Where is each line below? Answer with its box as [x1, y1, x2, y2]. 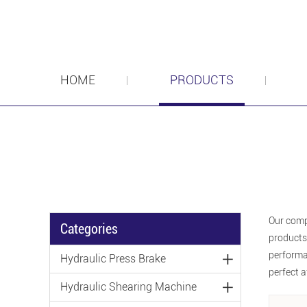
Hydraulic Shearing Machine [60, 280, 197, 293]
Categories [60, 221, 118, 237]
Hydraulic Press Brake [60, 252, 166, 265]
